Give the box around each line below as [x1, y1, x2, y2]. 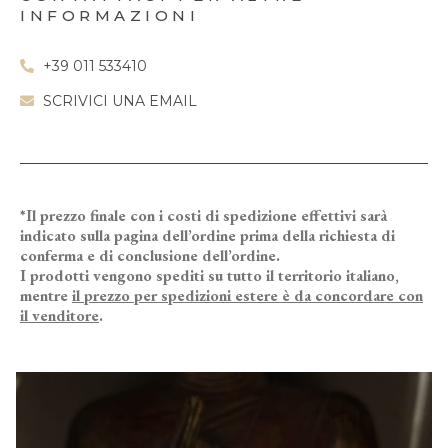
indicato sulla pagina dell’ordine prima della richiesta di [20, 225, 395, 247]
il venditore [20, 305, 99, 327]
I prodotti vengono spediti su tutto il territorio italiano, [20, 265, 399, 287]
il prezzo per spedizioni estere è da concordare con [72, 285, 423, 307]
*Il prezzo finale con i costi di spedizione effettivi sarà [20, 205, 387, 227]
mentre [20, 285, 72, 307]
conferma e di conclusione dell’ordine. [20, 245, 280, 267]
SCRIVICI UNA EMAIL [42, 92, 197, 111]
